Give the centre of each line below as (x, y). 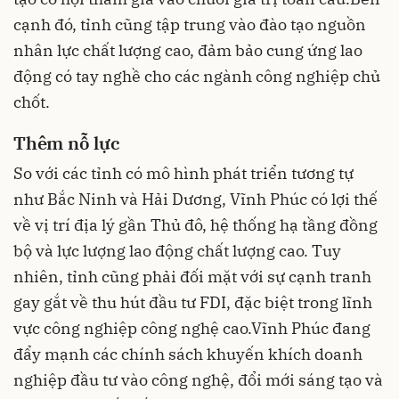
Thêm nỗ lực (67, 142)
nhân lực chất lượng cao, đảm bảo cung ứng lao (188, 50)
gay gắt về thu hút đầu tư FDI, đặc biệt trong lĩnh (193, 302)
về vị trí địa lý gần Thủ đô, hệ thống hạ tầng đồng (195, 224)
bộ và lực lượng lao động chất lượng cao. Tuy (177, 250)
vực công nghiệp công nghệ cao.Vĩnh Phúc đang (192, 328)
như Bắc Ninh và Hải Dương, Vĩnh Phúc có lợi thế (195, 199)
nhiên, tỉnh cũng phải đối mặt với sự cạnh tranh (192, 276)
